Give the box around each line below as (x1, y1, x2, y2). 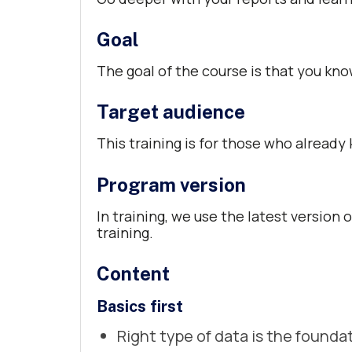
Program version (97, 173, 246, 196)
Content (97, 262, 170, 285)
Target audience (97, 101, 245, 123)
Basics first (97, 297, 183, 317)
